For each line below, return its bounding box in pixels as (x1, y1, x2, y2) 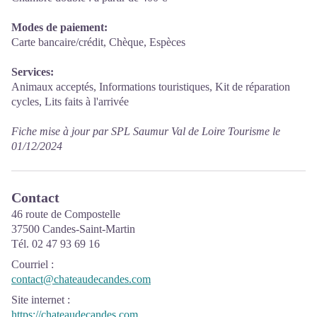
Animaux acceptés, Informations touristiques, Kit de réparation (11, 81, 290, 93)
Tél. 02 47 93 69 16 (11, 238, 100, 250)
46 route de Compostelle (11, 208, 120, 221)
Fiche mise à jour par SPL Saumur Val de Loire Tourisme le (11, 125, 280, 138)
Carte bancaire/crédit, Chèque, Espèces (11, 36, 185, 49)
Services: (11, 66, 54, 79)
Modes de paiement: (11, 21, 108, 34)
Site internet (11, 294, 64, 306)
